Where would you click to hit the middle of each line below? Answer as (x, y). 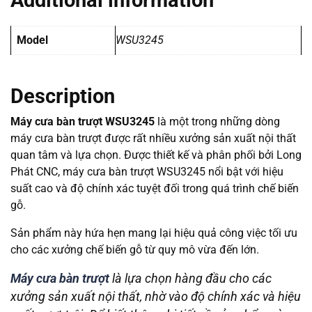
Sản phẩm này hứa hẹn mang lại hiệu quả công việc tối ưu (154, 233)
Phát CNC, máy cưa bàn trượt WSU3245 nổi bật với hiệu (147, 172)
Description (63, 96)
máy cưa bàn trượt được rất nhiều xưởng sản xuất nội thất (153, 139)
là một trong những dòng (217, 122)
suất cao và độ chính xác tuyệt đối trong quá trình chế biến (155, 189)
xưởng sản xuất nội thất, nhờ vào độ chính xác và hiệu (156, 297)
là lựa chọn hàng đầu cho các (190, 279)
